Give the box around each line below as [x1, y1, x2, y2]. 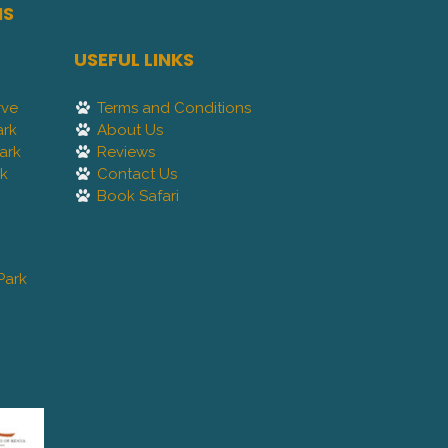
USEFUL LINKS [73, 47, 194, 73]
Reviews [96, 143, 155, 162]
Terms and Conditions [96, 99, 251, 118]
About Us [96, 121, 163, 140]
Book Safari [96, 187, 179, 206]
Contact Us [96, 165, 177, 184]
